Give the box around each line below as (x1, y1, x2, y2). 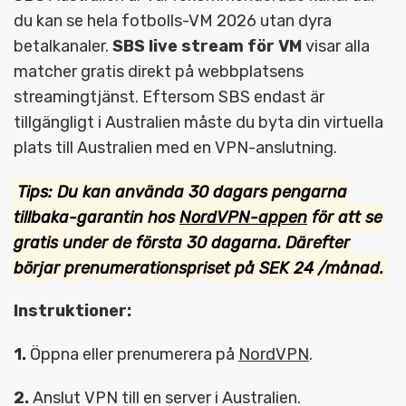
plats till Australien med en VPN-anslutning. (14, 138, 337, 159)
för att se (307, 207, 382, 227)
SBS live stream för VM (112, 36, 302, 57)
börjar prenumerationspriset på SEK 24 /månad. (14, 257, 383, 278)
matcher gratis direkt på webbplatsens (14, 62, 304, 82)
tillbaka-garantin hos (14, 207, 179, 227)
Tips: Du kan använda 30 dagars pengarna (16, 181, 347, 202)
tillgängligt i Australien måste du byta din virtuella (14, 112, 383, 133)
